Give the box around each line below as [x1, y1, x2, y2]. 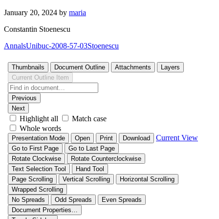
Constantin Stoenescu [4, 25, 70, 34]
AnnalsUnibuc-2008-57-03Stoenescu [4, 42, 119, 50]
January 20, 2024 [4, 8, 57, 17]
